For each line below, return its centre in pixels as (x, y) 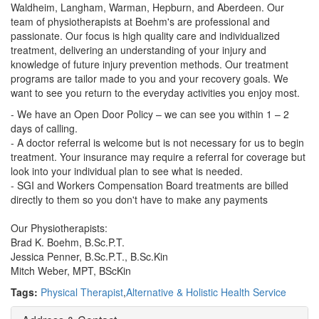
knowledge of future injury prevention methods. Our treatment (150, 64)
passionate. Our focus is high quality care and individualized (145, 36)
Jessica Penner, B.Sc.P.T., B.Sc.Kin (89, 256)
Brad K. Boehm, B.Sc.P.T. (68, 242)
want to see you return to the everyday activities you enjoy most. (155, 93)
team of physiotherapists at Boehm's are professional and (140, 21)
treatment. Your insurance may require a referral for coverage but (158, 157)
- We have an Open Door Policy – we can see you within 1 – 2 (150, 114)
